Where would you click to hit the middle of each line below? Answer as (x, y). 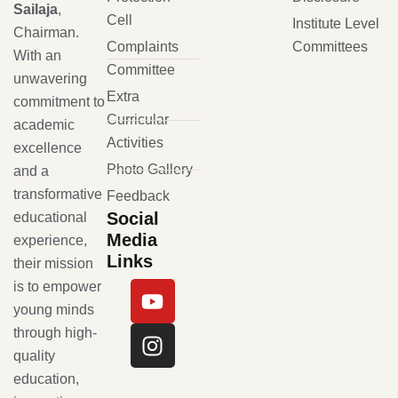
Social (132, 219)
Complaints (142, 47)
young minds (54, 309)
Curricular (137, 119)
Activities (135, 143)
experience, (50, 240)
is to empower (57, 286)
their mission (53, 263)
